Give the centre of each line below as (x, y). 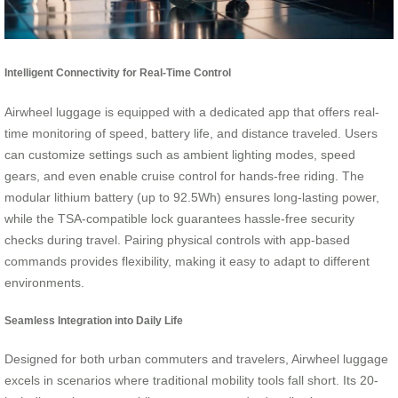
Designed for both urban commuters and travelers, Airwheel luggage (196, 359)
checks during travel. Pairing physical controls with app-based (177, 239)
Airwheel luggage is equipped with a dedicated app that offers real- (192, 111)
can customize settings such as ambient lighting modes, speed (180, 154)
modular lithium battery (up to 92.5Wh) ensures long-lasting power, (192, 197)
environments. (44, 282)
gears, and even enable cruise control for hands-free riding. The (184, 175)
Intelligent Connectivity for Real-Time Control (118, 73)
